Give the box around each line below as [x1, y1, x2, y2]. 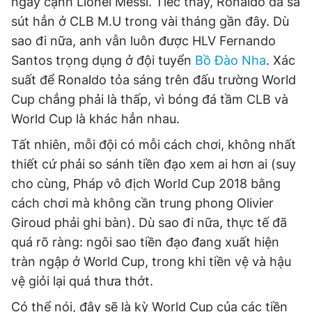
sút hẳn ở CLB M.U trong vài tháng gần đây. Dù [11, 14, 289, 29]
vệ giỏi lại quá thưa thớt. [11, 274, 153, 288]
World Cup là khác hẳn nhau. [11, 111, 180, 126]
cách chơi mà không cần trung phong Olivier [11, 196, 274, 210]
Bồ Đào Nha [195, 53, 266, 68]
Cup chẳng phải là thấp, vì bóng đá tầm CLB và [11, 92, 288, 107]
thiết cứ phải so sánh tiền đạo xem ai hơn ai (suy [11, 157, 296, 171]
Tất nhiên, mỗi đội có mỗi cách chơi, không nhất [11, 137, 296, 152]
